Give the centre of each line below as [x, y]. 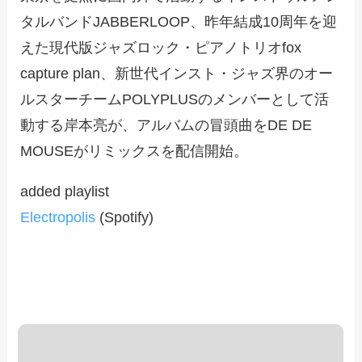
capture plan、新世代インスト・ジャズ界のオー [177, 74]
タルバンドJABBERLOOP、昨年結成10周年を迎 [179, 22]
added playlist [65, 192]
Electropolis [58, 218]
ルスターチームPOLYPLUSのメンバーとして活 [175, 100]
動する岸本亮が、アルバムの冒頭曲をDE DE [166, 126]
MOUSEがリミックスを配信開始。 [135, 152]
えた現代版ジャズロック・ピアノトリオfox [161, 48]
